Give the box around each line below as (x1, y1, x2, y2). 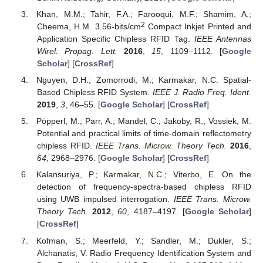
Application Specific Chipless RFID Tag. (36, 34, 194, 44)
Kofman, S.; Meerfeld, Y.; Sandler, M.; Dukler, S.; (36, 235, 251, 245)
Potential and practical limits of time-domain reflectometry (36, 129, 251, 139)
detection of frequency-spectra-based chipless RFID (36, 182, 251, 192)
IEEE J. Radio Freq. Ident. (152, 87, 252, 97)
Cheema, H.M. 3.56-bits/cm (36, 22, 141, 32)
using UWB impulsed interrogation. (36, 194, 174, 204)
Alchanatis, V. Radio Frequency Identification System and (36, 248, 251, 258)
